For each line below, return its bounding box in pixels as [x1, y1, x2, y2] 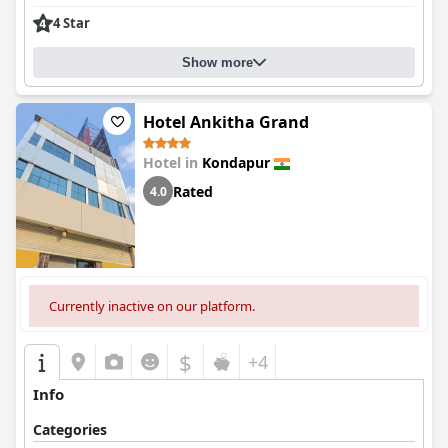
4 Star [53, 14, 90, 32]
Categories [33, 420, 107, 439]
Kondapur [202, 153, 270, 172]
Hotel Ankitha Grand [143, 111, 309, 133]
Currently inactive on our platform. [49, 297, 255, 315]
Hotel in [143, 153, 202, 172]
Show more [182, 55, 253, 70]
